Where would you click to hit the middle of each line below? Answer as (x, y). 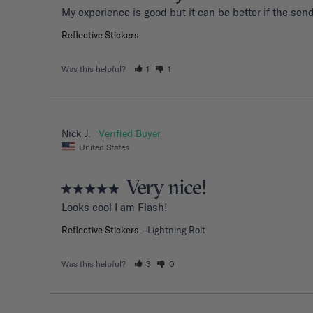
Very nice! (166, 189)
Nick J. (76, 133)
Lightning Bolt (176, 230)
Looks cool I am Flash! (115, 208)
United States (104, 147)
